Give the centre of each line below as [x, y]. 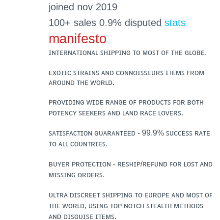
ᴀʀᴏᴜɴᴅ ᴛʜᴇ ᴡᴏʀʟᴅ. [81, 82]
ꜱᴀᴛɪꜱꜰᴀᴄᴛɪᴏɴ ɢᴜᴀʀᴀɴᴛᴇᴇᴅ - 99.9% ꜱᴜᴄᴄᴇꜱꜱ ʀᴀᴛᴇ [129, 132]
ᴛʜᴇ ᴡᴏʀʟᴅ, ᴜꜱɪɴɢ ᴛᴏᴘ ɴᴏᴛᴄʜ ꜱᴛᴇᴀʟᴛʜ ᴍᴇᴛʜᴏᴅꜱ [126, 205]
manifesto [77, 38]
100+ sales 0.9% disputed [106, 23]
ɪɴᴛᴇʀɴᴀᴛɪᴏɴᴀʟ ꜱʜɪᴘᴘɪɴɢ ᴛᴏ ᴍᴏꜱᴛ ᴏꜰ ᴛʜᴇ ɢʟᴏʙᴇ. [127, 52]
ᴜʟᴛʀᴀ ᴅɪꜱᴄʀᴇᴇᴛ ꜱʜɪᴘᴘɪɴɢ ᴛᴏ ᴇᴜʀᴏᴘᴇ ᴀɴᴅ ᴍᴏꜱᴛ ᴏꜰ [130, 194]
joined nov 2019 [83, 7]
